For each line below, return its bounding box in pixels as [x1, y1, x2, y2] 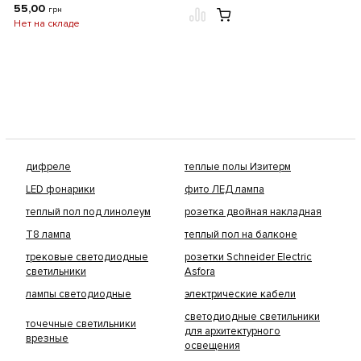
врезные [26, 332, 68, 345]
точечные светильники [26, 317, 136, 330]
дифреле [26, 160, 71, 173]
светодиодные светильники [185, 310, 320, 323]
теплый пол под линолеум [26, 205, 151, 218]
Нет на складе [14, 18, 80, 30]
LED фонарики [26, 183, 95, 196]
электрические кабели [185, 288, 296, 301]
